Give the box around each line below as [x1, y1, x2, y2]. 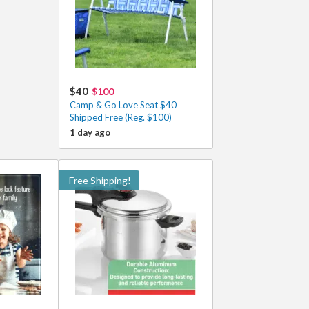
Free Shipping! [68, 175, 131, 186]
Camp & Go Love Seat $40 [69, 99, 177, 110]
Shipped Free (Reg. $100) [69, 112, 172, 123]
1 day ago [69, 127, 110, 138]
